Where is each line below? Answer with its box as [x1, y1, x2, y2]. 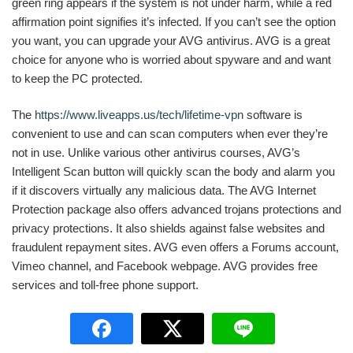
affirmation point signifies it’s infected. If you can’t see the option [12, 14, 336, 28]
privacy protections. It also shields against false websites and [12, 221, 325, 235]
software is [243, 108, 303, 121]
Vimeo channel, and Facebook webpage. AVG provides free [12, 259, 318, 273]
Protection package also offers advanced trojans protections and [12, 203, 341, 216]
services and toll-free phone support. [12, 278, 199, 292]
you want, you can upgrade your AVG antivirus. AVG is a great [12, 33, 330, 47]
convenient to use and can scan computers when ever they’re [12, 127, 328, 140]
